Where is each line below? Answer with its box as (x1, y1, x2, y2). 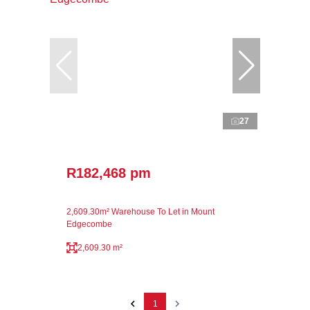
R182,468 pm (66, 165, 151, 181)
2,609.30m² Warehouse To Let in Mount (66, 206, 215, 217)
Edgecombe (66, 219, 112, 229)
